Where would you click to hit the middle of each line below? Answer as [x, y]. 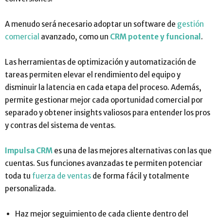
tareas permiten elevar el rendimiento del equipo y [93, 74]
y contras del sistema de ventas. [60, 125]
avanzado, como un [74, 36]
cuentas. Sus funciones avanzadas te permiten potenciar [104, 163]
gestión [191, 24]
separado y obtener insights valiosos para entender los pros [108, 112]
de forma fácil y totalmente [140, 176]
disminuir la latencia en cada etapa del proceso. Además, [103, 87]
